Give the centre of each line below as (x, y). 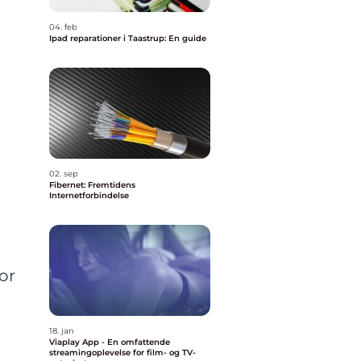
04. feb (63, 27)
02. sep (64, 174)
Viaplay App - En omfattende (110, 342)
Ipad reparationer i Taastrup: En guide (128, 38)
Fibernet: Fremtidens (92, 185)
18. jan (62, 331)
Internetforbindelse (89, 195)
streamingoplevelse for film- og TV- (122, 353)
